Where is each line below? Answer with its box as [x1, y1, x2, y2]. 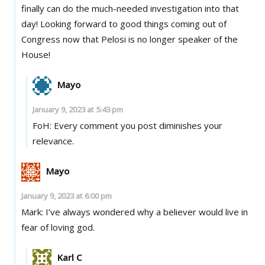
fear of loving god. [21, 221, 95, 233]
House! [21, 48, 50, 60]
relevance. [33, 134, 75, 147]
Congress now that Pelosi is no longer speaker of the [21, 33, 238, 45]
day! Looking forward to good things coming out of [21, 17, 40, 30]
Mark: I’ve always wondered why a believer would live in [21, 205, 248, 218]
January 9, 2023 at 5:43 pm [33, 104, 124, 115]
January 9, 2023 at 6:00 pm [21, 190, 112, 201]
